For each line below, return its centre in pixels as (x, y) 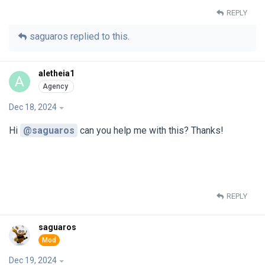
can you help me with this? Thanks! (151, 130)
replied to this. (99, 36)
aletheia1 (56, 73)
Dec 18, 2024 (33, 107)
